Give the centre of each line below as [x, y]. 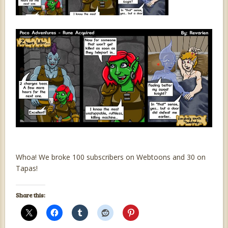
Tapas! [26, 168]
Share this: [30, 195]
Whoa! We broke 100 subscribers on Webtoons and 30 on [110, 157]
